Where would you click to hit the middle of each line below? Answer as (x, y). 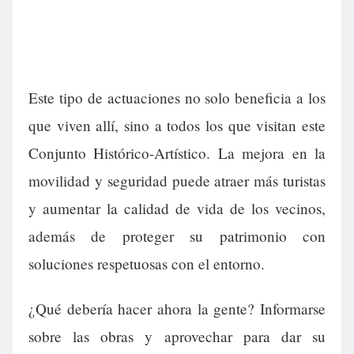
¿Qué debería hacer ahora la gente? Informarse (177, 309)
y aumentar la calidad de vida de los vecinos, (177, 209)
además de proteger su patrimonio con (177, 236)
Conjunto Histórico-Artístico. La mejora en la (177, 153)
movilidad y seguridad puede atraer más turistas (177, 181)
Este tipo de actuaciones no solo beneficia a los (177, 98)
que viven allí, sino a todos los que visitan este (177, 126)
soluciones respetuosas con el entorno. (147, 264)
